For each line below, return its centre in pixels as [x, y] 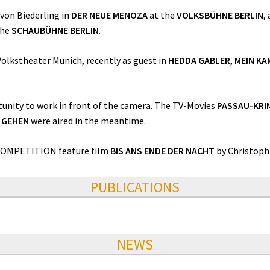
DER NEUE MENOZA [109, 15]
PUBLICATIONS [135, 187]
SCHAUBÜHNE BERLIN [55, 30]
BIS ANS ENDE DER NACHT [162, 151]
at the [162, 15]
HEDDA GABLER [199, 61]
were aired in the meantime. [87, 121]
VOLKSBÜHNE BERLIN [220, 15]
